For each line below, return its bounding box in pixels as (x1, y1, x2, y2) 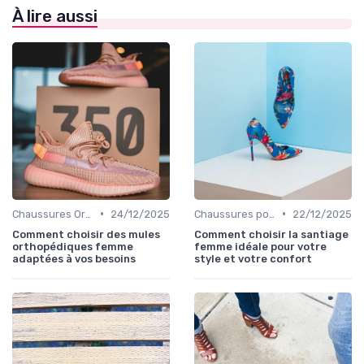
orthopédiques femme (12, 240, 133, 253)
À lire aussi (12, 6, 97, 26)
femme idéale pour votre (194, 240, 327, 253)
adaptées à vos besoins (12, 252, 136, 265)
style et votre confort (194, 252, 312, 265)
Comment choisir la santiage (194, 227, 349, 240)
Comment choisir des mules (12, 227, 160, 240)
